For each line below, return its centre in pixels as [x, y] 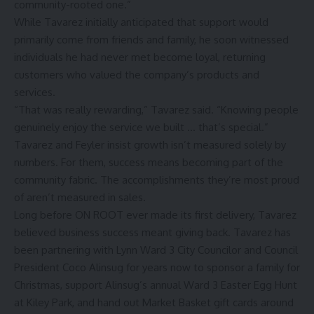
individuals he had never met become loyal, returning [140, 57]
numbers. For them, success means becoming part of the [149, 162]
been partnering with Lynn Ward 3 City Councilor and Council [156, 250]
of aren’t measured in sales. [80, 197]
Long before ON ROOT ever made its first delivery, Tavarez [155, 214]
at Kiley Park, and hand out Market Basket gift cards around [154, 302]
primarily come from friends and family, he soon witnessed [151, 39]
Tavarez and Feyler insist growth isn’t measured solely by [150, 144]
